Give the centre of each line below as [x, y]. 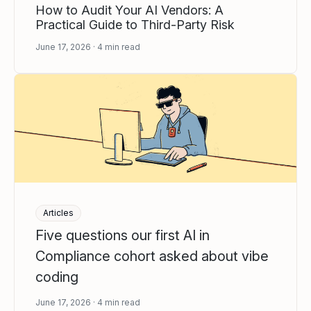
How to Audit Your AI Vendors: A [129, 10]
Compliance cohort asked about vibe [152, 257]
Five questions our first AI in [123, 236]
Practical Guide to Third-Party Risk [135, 24]
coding [57, 277]
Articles [58, 213]
